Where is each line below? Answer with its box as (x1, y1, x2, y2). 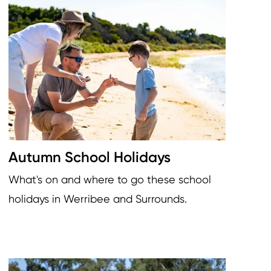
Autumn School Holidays (8, 148, 171, 166)
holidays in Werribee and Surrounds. (8, 192, 187, 205)
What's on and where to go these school (8, 172, 211, 186)
